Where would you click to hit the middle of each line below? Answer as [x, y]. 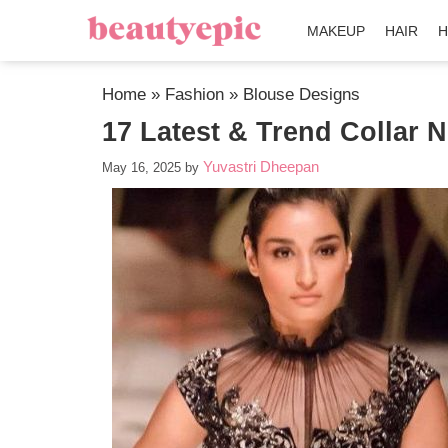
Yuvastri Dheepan [261, 166]
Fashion [194, 94]
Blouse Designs [301, 94]
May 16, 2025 [141, 167]
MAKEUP [336, 31]
